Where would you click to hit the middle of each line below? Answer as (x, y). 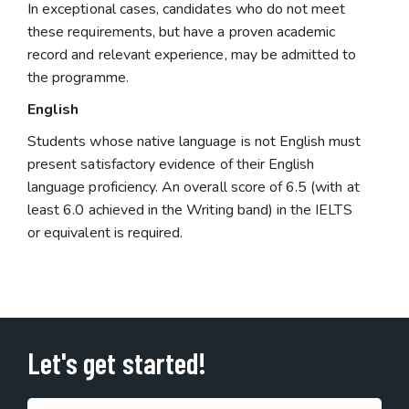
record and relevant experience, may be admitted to (192, 55)
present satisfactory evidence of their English (171, 164)
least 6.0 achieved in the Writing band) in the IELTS (190, 210)
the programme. (78, 78)
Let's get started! (117, 362)
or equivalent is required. (105, 233)
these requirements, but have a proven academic (182, 32)
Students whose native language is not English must (194, 142)
